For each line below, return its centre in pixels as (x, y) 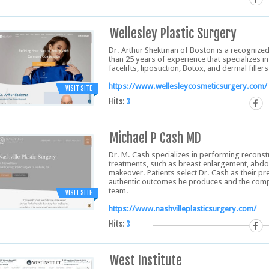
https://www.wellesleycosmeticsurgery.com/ (188, 86)
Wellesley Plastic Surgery (173, 33)
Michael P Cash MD (156, 138)
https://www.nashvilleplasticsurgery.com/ (183, 209)
